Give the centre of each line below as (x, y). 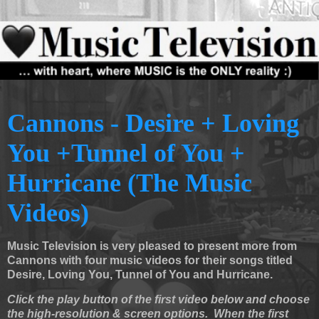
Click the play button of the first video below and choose (158, 300)
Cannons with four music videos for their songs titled (150, 260)
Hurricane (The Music (130, 183)
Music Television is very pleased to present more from (152, 246)
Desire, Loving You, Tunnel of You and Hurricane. (140, 274)
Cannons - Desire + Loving (153, 123)
